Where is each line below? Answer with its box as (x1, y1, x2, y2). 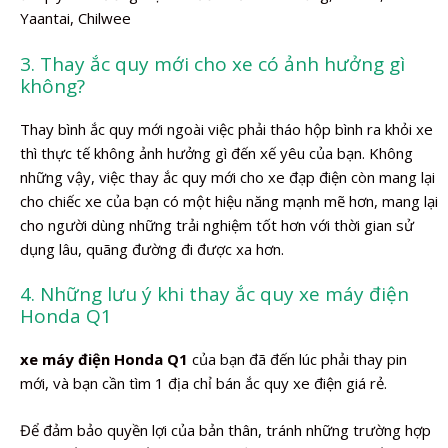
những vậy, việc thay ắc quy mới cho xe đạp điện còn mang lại (20, 166, 435, 187)
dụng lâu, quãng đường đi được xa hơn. (20, 238, 284, 259)
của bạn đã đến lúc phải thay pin (188, 349, 407, 369)
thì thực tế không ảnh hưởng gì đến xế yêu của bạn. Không (20, 142, 413, 163)
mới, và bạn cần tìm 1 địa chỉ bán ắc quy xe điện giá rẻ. (20, 373, 387, 393)
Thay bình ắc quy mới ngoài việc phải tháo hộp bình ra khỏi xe (20, 118, 433, 139)
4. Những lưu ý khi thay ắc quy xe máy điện (20, 281, 409, 307)
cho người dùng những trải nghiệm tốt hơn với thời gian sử (20, 214, 414, 235)
